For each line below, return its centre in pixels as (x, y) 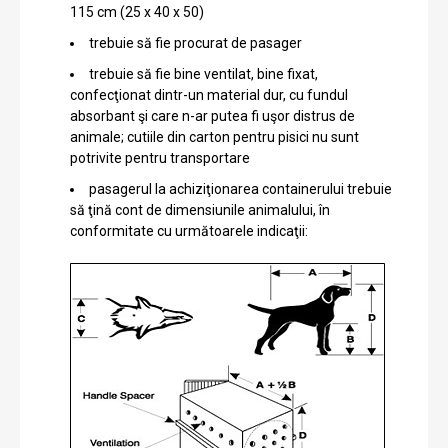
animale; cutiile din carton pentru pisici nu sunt (214, 136)
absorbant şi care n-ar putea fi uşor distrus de (212, 115)
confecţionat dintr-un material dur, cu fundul (209, 94)
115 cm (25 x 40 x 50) (137, 11)
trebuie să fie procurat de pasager (195, 42)
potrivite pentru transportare (160, 157)
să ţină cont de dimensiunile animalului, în (200, 209)
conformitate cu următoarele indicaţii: (190, 230)
